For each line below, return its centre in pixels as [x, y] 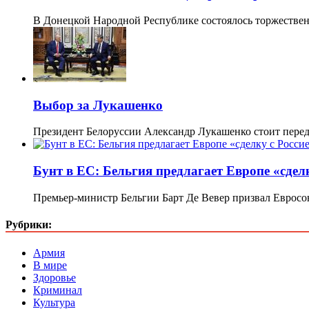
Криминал [58, 290]
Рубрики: [29, 224]
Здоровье [54, 278]
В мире [50, 266]
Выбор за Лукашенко [98, 105]
